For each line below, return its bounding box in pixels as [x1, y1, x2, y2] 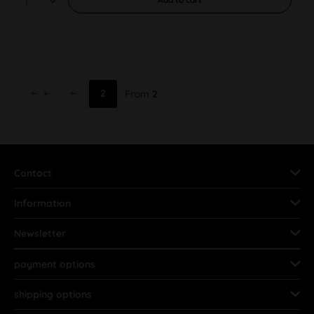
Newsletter [14, 227, 66, 240]
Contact [14, 167, 52, 179]
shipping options [14, 288, 92, 301]
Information [14, 197, 71, 210]
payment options [14, 258, 95, 271]
